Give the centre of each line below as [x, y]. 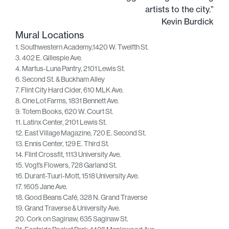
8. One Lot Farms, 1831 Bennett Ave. [67, 100]
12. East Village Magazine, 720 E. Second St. [81, 133]
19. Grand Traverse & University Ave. [68, 208]
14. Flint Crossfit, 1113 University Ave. [68, 154]
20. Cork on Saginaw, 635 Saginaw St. [72, 219]
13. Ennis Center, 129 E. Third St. [62, 143]
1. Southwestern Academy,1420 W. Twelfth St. [82, 47]
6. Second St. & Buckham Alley [60, 79]
